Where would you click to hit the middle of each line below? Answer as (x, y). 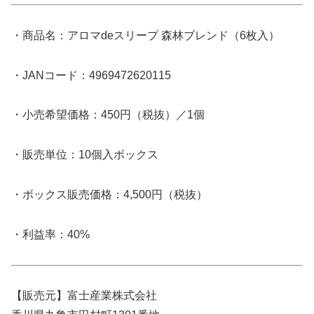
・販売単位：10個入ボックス (85, 155)
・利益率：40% (50, 234)
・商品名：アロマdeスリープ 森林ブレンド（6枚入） (145, 35)
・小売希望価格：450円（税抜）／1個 (108, 115)
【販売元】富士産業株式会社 (84, 296)
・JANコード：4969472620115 (91, 75)
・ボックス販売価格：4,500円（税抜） (109, 194)
